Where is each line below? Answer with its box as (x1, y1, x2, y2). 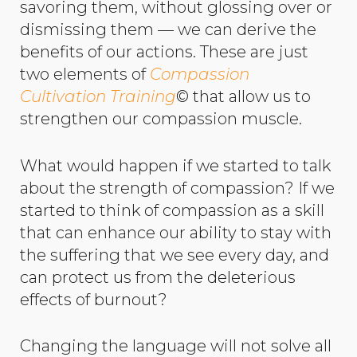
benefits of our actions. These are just (20, 41, 308, 61)
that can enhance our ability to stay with (20, 222, 331, 242)
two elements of (20, 64, 150, 84)
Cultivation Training (20, 86, 176, 106)
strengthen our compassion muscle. (20, 108, 302, 128)
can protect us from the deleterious (20, 267, 296, 287)
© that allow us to (176, 86, 311, 106)
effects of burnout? (20, 289, 167, 309)
